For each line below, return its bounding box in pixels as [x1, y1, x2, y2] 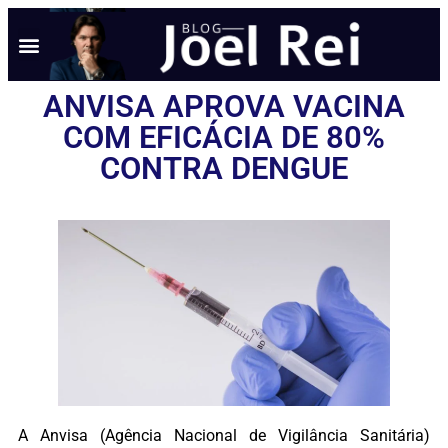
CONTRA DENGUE [100, 150, 348, 187]
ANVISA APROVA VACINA [43, 88, 405, 125]
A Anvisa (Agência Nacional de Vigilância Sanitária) [18, 425, 430, 445]
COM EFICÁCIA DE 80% [63, 119, 385, 156]
